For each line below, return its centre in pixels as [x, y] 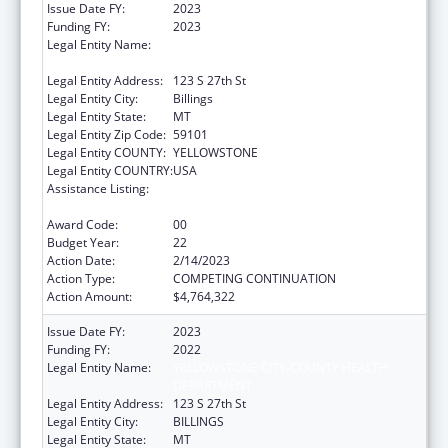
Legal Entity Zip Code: [106, 134]
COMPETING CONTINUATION [254, 278]
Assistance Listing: [98, 188]
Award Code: [82, 224]
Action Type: [81, 278]
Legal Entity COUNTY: [106, 152]
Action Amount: [89, 296]
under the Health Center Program [266, 206]
